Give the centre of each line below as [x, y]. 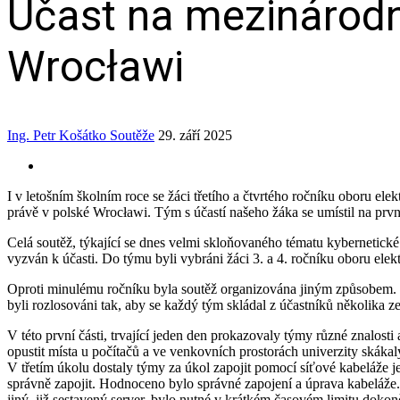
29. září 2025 [195, 135]
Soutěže [132, 135]
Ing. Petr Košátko [57, 135]
